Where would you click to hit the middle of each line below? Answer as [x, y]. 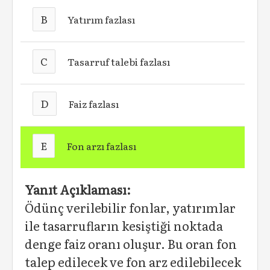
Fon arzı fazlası [102, 146]
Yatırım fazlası [102, 19]
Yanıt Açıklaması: [78, 189]
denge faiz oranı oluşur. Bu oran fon [131, 243]
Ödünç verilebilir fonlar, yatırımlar [130, 207]
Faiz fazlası [94, 104]
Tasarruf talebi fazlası [119, 61]
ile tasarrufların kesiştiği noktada [124, 225]
